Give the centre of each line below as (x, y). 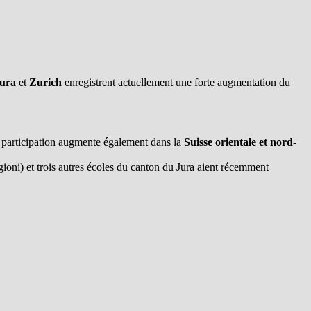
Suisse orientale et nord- (240, 142)
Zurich (45, 82)
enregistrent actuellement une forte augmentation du (176, 82)
